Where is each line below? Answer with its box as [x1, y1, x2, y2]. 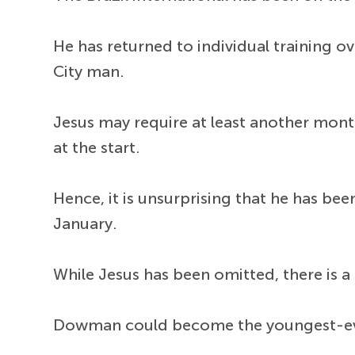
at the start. [53, 137, 141, 157]
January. [53, 213, 118, 233]
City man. [53, 61, 125, 81]
